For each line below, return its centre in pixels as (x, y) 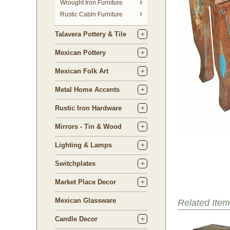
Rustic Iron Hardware (88, 108)
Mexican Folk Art (82, 71)
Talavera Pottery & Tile (91, 34)
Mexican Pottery (80, 53)
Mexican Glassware (85, 200)
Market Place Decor (85, 182)
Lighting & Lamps (83, 145)
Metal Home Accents (87, 90)
